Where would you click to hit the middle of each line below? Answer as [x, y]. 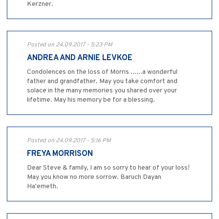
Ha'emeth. [43, 187]
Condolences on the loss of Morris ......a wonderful [102, 72]
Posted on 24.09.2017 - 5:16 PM [69, 141]
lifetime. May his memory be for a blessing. [91, 100]
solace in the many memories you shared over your [102, 91]
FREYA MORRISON [60, 154]
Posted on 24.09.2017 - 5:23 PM [70, 45]
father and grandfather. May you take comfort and [102, 82]
